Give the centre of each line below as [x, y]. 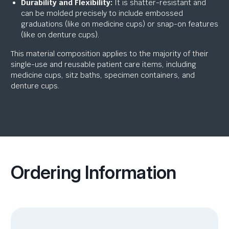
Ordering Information [94, 173]
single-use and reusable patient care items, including [104, 65]
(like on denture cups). [60, 35]
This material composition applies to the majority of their [110, 54]
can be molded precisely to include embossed [102, 14]
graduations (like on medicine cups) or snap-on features [120, 24]
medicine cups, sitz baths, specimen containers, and [103, 75]
